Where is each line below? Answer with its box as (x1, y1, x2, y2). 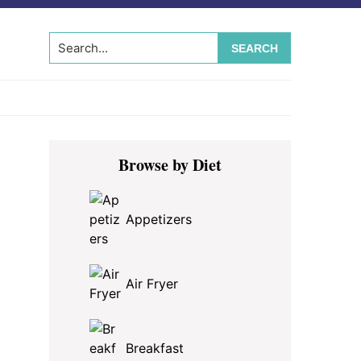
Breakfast (126, 340, 184, 356)
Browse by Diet (118, 153, 222, 176)
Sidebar (48, 160, 127, 193)
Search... (48, 35, 108, 52)
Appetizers (126, 211, 192, 227)
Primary (48, 135, 134, 168)
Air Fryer (126, 276, 178, 292)
